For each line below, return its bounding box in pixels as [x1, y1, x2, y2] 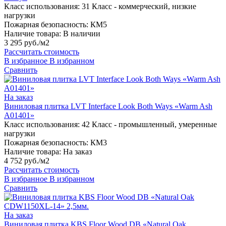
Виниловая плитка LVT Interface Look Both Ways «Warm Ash [4, 102, 212, 111]
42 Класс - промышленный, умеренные [82, 120, 217, 129]
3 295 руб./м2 [4, 38, 49, 47]
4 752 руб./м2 [4, 156, 49, 165]
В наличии [63, 29, 100, 38]
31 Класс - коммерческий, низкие [82, 2, 196, 11]
